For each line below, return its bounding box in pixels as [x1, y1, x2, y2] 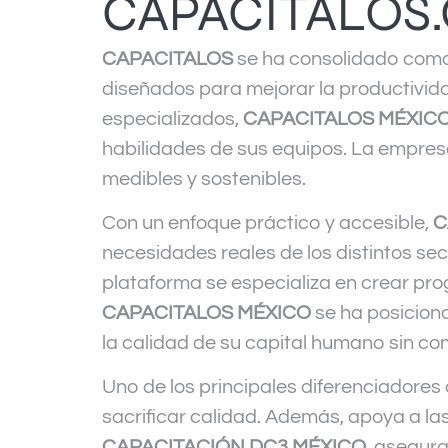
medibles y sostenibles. [102, 168, 306, 189]
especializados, [102, 108, 243, 129]
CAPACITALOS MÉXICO [102, 302, 311, 323]
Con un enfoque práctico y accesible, [102, 212, 433, 233]
